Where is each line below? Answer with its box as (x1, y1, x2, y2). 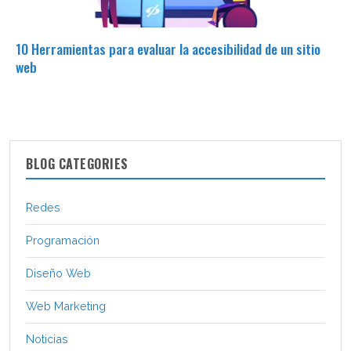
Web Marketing (26, 299, 106, 313)
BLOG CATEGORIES (26, 154, 128, 173)
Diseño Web (26, 266, 91, 280)
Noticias (26, 331, 68, 346)
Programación (26, 233, 100, 247)
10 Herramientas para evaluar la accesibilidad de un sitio (16, 38, 320, 60)
